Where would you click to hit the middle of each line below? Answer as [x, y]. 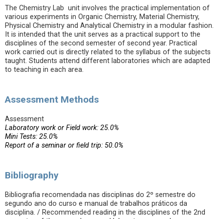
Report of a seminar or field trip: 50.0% [64, 145]
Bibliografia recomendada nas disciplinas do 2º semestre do [100, 195]
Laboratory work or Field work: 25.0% [62, 128]
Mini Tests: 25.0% [31, 137]
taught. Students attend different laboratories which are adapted [108, 61]
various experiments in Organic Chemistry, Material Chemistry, [102, 17]
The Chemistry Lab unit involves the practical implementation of [107, 8]
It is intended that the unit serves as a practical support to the [103, 34]
